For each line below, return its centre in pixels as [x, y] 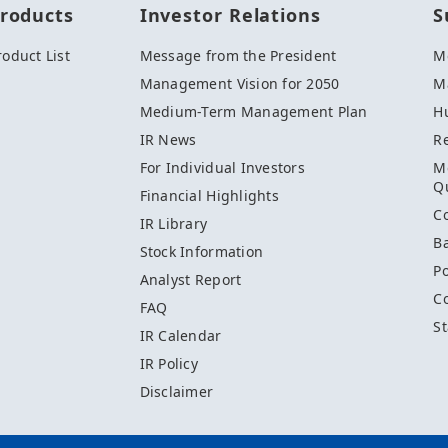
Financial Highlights [209, 196]
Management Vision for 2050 [239, 84]
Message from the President [238, 56]
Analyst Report [190, 280]
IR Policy [168, 364]
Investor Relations [230, 15]
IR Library [173, 224]
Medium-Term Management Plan [253, 112]
